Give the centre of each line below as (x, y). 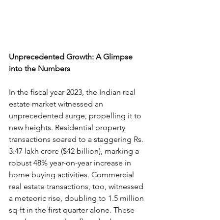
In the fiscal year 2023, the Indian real (73, 92)
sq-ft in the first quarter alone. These (73, 210)
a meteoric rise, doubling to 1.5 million (77, 198)
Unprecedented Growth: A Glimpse (72, 57)
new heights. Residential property (68, 127)
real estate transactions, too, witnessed (77, 186)
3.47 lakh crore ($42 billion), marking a (75, 151)
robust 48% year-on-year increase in (71, 163)
